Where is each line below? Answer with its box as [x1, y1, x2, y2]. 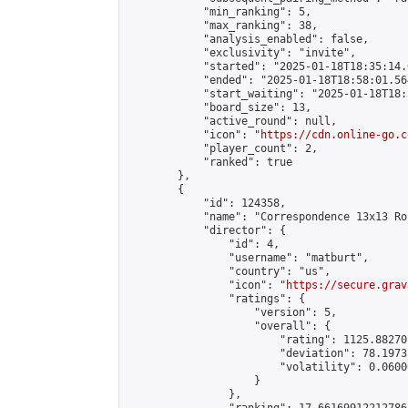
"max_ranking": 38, [127, 19, 318, 32]
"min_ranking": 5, [127, 5, 311, 18]
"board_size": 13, [127, 101, 311, 114]
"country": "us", [127, 265, 331, 278]
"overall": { [127, 320, 331, 332]
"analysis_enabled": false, [127, 33, 369, 46]
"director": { [127, 224, 286, 237]
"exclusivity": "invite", [127, 46, 356, 59]
